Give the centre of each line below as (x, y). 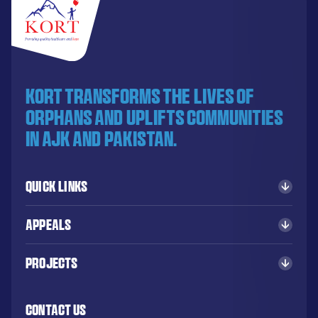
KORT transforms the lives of (139, 97)
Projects (51, 263)
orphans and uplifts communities (154, 118)
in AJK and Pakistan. (101, 139)
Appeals (48, 225)
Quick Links (56, 187)
